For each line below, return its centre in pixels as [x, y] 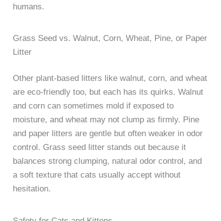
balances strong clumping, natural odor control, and [108, 161]
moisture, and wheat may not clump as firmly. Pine [106, 120]
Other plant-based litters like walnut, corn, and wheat [110, 78]
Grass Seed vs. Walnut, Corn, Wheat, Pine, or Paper [110, 38]
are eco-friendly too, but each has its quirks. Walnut [108, 92]
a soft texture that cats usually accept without [97, 175]
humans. [29, 6]
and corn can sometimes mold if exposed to [93, 106]
